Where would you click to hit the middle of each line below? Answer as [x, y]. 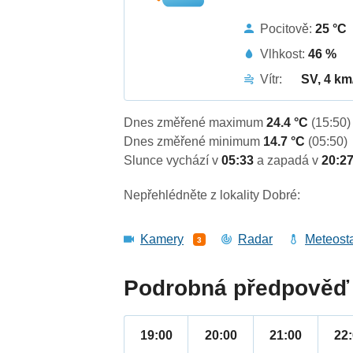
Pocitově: [288, 28]
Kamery [162, 240]
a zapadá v [290, 161]
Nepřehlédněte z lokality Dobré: [212, 195]
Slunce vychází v [173, 161]
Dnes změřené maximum [195, 123]
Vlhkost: [284, 54]
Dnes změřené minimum [194, 142]
